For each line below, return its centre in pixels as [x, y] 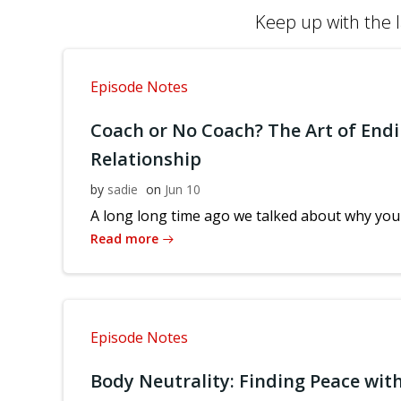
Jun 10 [183, 190]
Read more [124, 239]
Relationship [146, 159]
